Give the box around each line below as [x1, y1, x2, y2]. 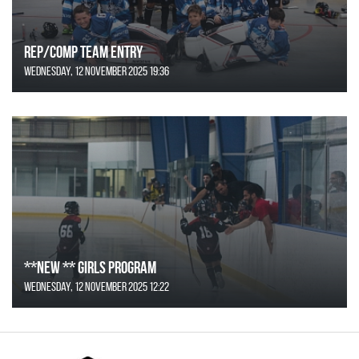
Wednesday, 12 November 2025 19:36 [24, 63, 169, 78]
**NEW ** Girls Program [24, 258, 156, 277]
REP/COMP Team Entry [24, 42, 143, 61]
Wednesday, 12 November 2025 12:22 [24, 280, 169, 294]
